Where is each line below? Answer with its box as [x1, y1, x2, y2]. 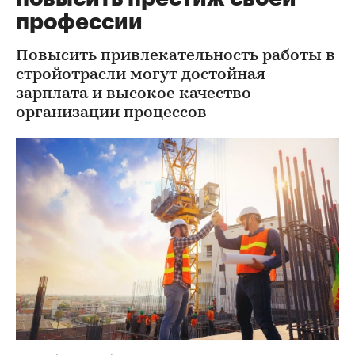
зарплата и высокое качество [16, 86, 251, 102]
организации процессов [16, 105, 207, 121]
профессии [16, 11, 143, 33]
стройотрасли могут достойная [16, 67, 265, 83]
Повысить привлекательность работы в [16, 48, 335, 64]
